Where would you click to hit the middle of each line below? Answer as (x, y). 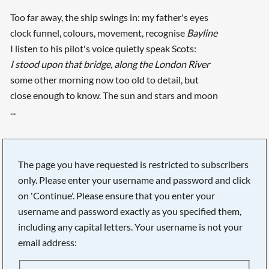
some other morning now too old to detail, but (104, 80)
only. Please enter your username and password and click (134, 180)
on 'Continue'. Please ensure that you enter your (117, 195)
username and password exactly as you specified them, (130, 211)
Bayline (202, 33)
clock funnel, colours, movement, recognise (98, 33)
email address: (48, 242)
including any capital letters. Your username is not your (131, 226)
